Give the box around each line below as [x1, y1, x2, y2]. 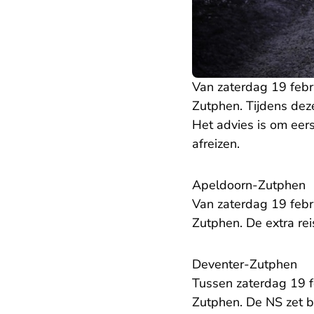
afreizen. [192, 135, 240, 153]
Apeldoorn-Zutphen [192, 177, 306, 194]
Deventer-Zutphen [192, 256, 297, 273]
